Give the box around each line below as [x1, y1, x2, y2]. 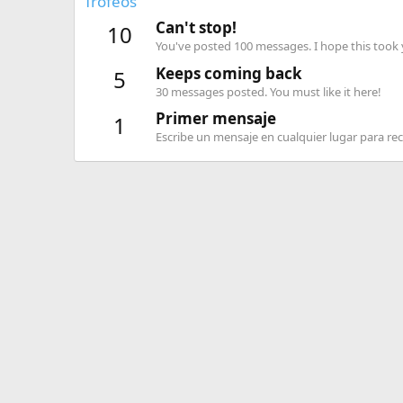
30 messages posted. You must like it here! [156, 83, 381, 100]
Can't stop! [156, 17, 237, 39]
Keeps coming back [156, 62, 302, 84]
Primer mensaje [156, 107, 276, 129]
